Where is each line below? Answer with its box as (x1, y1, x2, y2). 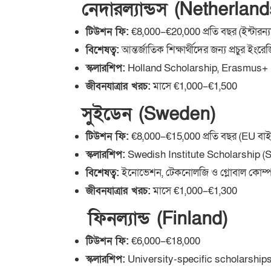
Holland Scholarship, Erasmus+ (125, 61, 268, 76)
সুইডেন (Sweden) (62, 102, 215, 127)
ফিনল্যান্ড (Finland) (62, 207, 227, 232)
